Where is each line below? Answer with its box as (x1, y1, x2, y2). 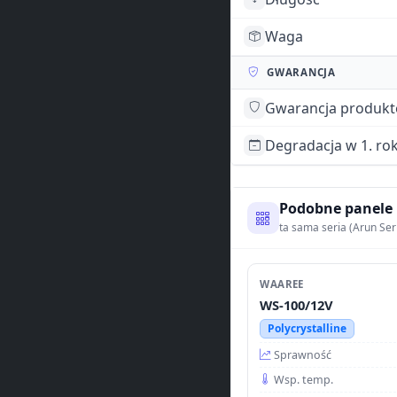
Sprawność (274, 346, 332, 362)
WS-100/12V (260, 295, 334, 314)
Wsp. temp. (274, 371, 334, 387)
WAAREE (260, 276, 304, 291)
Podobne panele (278, 198, 393, 219)
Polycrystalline (267, 320, 346, 336)
